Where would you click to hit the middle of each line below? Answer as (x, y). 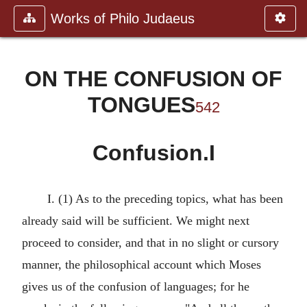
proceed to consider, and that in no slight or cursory (150, 243)
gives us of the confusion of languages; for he (136, 286)
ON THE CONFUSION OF (153, 79)
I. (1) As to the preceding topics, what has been (165, 199)
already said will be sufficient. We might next (136, 221)
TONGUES (141, 105)
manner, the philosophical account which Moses (142, 265)
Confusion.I (153, 153)
